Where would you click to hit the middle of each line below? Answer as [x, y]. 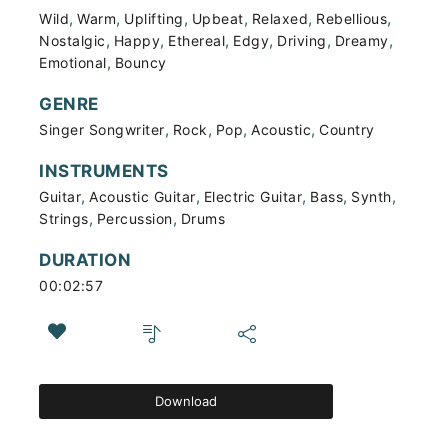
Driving [302, 40]
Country [347, 129]
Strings [64, 218]
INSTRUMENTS [104, 171]
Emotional [73, 62]
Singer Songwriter [102, 129]
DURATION [85, 260]
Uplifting [154, 18]
